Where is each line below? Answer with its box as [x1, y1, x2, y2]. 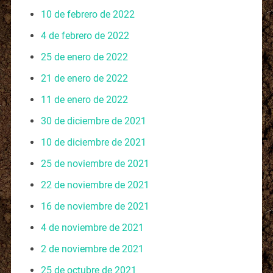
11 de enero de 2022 [40, 93, 128, 105]
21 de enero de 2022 [40, 72, 128, 84]
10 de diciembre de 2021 [40, 136, 146, 148]
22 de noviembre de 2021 [40, 179, 149, 191]
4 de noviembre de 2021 [40, 221, 144, 233]
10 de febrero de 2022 [40, 8, 135, 20]
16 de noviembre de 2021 [40, 200, 149, 212]
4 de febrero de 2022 [40, 29, 129, 41]
